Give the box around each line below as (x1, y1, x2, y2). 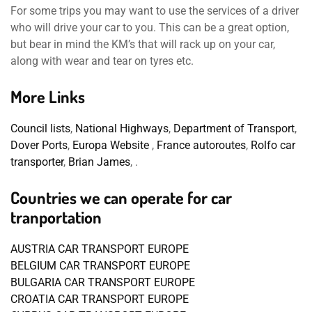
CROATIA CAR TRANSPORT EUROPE (10, 292, 189, 306)
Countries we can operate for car (10, 187, 232, 209)
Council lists (10, 122, 70, 136)
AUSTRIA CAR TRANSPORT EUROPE (10, 242, 189, 256)
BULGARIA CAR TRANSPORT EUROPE (10, 276, 195, 290)
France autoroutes (157, 139, 246, 153)
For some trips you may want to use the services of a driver (10, 4, 299, 18)
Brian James (65, 155, 130, 169)
